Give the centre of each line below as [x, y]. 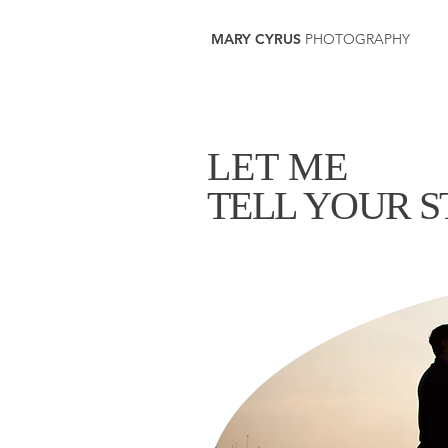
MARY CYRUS [258, 39]
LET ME [277, 166]
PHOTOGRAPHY [357, 39]
